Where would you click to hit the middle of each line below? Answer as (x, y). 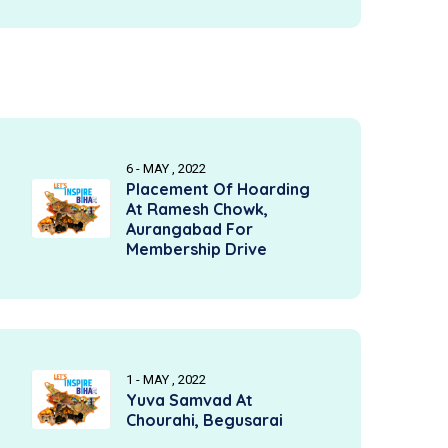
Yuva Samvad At (189, 400)
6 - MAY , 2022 (166, 168)
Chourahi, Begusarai (204, 420)
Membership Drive (196, 249)
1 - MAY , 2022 (166, 379)
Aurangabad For (189, 229)
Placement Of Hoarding (218, 189)
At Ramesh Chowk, (197, 209)
